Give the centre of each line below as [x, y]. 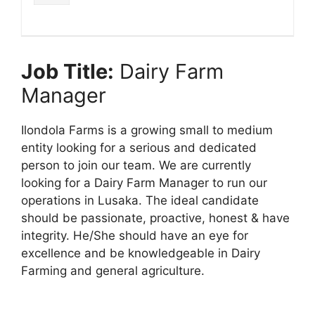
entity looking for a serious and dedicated [139, 147]
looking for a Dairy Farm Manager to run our [144, 182]
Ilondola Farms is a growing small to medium [147, 130]
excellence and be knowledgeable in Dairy [141, 253]
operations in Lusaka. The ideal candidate [140, 200]
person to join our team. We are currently [136, 165]
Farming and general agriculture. [113, 270]
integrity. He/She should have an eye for [135, 235]
